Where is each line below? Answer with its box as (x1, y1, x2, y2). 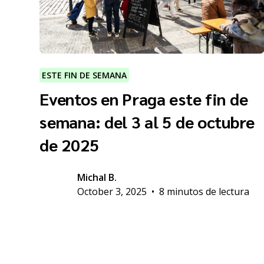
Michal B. (77, 170, 117, 184)
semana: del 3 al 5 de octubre (39, 110, 255, 132)
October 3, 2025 (77, 184, 147, 198)
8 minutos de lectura (159, 184, 250, 198)
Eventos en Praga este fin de (39, 87, 248, 109)
